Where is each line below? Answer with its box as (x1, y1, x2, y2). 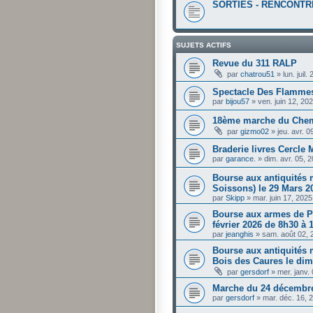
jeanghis (226, 229, 254, 238)
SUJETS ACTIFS (176, 41, 231, 49)
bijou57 (226, 96, 249, 105)
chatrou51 (240, 69, 275, 78)
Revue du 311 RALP (212, 57, 297, 68)
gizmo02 (240, 126, 269, 136)
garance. (226, 154, 256, 163)
